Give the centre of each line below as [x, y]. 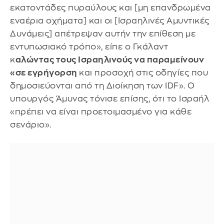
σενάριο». [31, 124]
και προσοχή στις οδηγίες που [143, 72]
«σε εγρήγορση [44, 72]
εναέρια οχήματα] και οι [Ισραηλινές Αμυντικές [110, 20]
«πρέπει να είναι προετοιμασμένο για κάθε [101, 111]
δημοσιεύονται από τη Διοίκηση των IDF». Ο [102, 85]
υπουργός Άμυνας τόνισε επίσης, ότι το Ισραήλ [109, 98]
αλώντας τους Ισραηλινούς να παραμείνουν [109, 59]
